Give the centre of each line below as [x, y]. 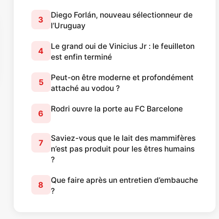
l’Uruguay [68, 26]
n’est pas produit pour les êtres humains [122, 149]
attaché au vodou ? [85, 88]
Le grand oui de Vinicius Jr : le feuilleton [122, 46]
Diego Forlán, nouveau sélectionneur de [121, 15]
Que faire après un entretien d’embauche [124, 180]
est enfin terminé [81, 57]
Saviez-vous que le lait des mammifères [123, 138]
